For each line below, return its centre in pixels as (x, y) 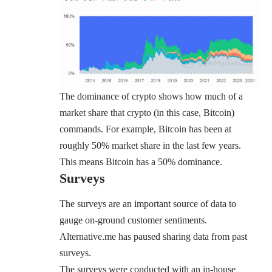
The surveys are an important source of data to (148, 204)
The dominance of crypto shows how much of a (151, 96)
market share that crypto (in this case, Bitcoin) (147, 112)
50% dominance (189, 161)
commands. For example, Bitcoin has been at (145, 129)
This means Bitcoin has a (109, 161)
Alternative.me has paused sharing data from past (153, 237)
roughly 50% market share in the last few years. (150, 145)
